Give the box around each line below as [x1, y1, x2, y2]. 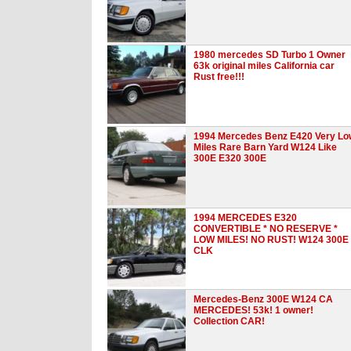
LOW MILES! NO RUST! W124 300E [194, 233, 349, 245]
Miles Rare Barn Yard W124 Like [194, 141, 337, 153]
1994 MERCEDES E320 [194, 212, 297, 223]
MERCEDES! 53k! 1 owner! [194, 304, 313, 316]
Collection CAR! [194, 315, 265, 327]
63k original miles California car [194, 60, 335, 71]
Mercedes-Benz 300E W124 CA [194, 293, 333, 305]
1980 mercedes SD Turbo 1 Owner [194, 49, 346, 60]
